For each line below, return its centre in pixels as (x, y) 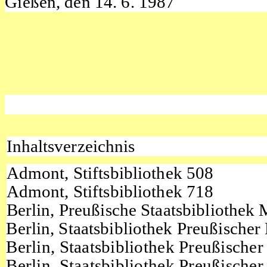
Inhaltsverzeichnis (71, 146)
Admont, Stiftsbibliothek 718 (110, 192)
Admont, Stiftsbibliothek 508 (110, 173)
